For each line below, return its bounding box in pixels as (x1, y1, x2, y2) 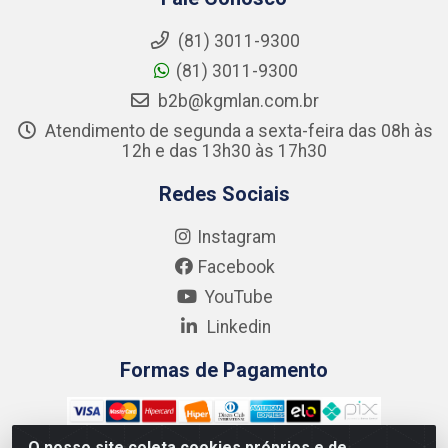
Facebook (198, 256, 275, 277)
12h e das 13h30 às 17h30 (121, 140, 327, 161)
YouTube (200, 286, 273, 307)
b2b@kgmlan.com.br (154, 90, 319, 111)
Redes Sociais (158, 181, 290, 206)
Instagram (197, 226, 276, 247)
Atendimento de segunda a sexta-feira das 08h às (40, 120, 433, 141)
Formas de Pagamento (120, 357, 328, 382)
